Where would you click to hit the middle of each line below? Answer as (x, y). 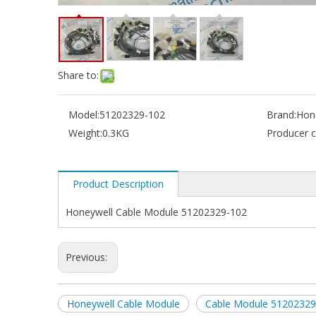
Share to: (78, 75)
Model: (84, 114)
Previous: (88, 257)
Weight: (85, 133)
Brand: (281, 114)
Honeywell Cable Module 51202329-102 (156, 212)
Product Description (118, 183)
